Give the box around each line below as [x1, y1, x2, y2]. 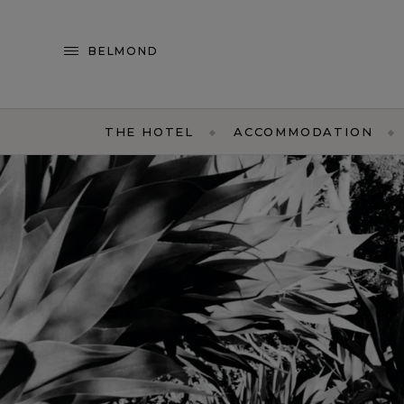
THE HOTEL [104, 124, 194, 139]
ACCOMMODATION [233, 124, 373, 139]
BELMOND [88, 44, 159, 58]
